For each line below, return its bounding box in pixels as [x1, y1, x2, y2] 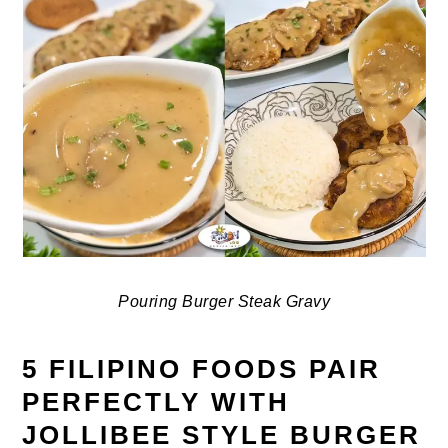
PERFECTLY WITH [22, 387, 291, 418]
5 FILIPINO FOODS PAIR [22, 354, 382, 385]
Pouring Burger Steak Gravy [118, 293, 330, 311]
